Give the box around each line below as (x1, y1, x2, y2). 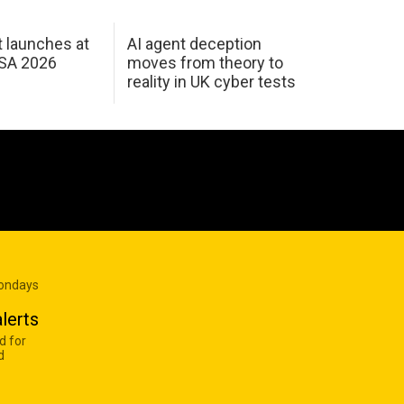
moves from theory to (126, 53, 283, 73)
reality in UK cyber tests (126, 72, 296, 92)
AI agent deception (126, 34, 262, 54)
